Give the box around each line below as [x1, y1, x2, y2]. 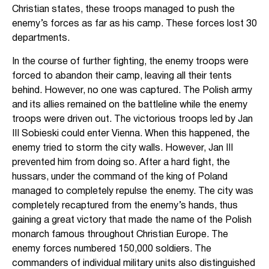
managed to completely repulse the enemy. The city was [12, 187, 253, 196]
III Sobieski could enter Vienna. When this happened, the [12, 129, 250, 138]
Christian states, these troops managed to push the [12, 5, 235, 14]
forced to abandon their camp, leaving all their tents [12, 71, 232, 80]
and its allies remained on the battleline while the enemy [12, 100, 247, 109]
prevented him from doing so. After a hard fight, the [12, 158, 230, 167]
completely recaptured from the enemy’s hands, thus [12, 201, 238, 210]
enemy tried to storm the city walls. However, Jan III [12, 144, 233, 153]
